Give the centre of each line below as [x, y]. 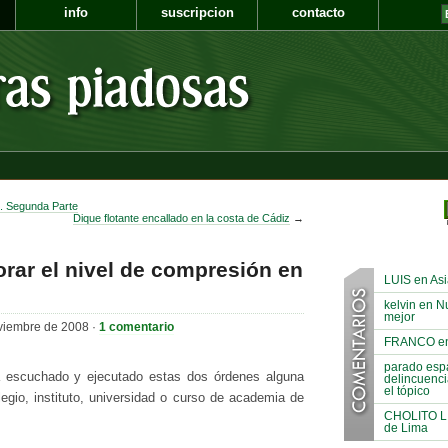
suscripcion [197, 13]
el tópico [407, 390]
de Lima [406, 427]
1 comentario [136, 326]
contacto [318, 13]
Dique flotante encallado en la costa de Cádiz [181, 218]
